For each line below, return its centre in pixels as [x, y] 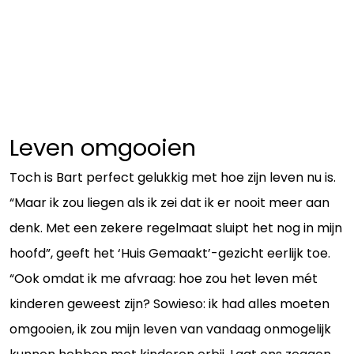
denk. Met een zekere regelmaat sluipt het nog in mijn [176, 228]
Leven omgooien [103, 147]
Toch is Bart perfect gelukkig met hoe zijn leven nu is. [173, 177]
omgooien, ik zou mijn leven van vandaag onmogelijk [170, 329]
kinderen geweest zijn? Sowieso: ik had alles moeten [169, 303]
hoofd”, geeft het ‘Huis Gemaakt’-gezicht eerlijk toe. [170, 253]
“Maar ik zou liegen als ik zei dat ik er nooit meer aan [169, 202]
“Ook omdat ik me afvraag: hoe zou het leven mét [164, 278]
